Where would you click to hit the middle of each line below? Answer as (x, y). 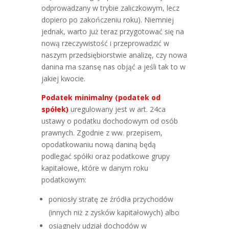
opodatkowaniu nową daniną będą (98, 144)
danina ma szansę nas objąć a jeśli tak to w (113, 67)
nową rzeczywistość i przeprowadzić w (105, 43)
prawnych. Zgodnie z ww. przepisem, (102, 133)
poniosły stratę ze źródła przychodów (111, 199)
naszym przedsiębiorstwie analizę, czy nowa (114, 55)
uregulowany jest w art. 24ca (118, 109)
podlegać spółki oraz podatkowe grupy (105, 156)
